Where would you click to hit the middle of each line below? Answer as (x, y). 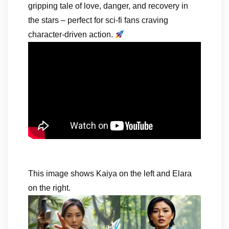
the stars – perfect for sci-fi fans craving (98, 20)
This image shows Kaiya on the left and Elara (110, 173)
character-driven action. (72, 35)
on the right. (49, 188)
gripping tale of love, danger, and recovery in (108, 6)
